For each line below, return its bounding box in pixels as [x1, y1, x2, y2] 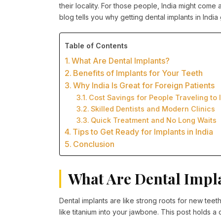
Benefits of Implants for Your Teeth [73, 68, 203, 78]
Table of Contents [65, 41, 128, 50]
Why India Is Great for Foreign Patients [73, 80, 215, 91]
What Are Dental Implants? [72, 56, 170, 66]
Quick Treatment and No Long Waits [90, 116, 217, 125]
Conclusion [73, 139, 115, 149]
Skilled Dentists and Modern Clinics [90, 105, 215, 113]
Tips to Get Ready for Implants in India [73, 127, 214, 137]
